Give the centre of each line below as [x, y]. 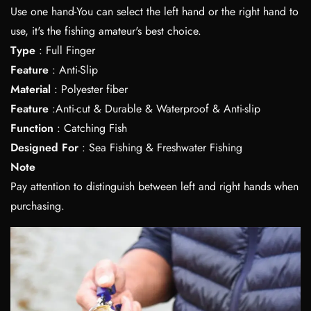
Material [31, 89]
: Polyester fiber [89, 89]
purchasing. [37, 205]
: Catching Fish [90, 128]
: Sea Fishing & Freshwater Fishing [160, 147]
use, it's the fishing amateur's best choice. [106, 31]
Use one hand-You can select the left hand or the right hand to [154, 11]
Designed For [44, 147]
